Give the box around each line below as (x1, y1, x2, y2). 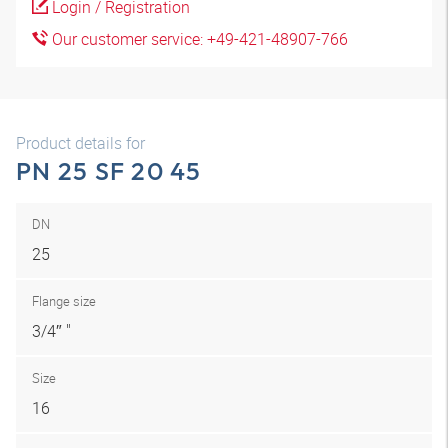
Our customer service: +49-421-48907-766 (48, 28, 348, 50)
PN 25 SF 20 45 (16, 155, 202, 187)
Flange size (32, 292, 96, 310)
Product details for (16, 132, 145, 154)
